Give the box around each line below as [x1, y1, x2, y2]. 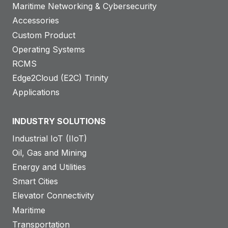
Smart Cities [12, 176, 58, 187]
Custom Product [12, 30, 75, 40]
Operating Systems [12, 44, 85, 54]
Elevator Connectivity [12, 190, 94, 201]
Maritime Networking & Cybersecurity [12, 1, 157, 12]
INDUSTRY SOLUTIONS [12, 116, 106, 126]
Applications [12, 87, 60, 98]
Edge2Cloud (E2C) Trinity [12, 73, 108, 83]
